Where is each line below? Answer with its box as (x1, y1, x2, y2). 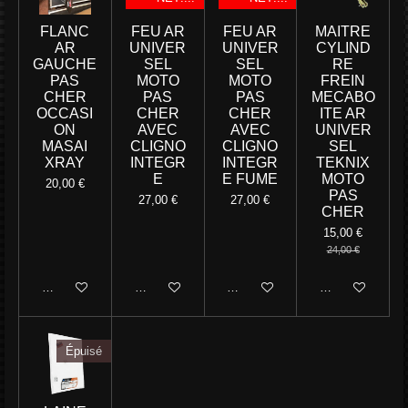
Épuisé (66, 344, 102, 359)
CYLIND (315, 40, 371, 56)
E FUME (222, 171, 279, 188)
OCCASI (36, 106, 94, 122)
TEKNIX (316, 155, 371, 171)
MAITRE (315, 24, 372, 40)
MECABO (311, 89, 375, 106)
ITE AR (320, 106, 367, 122)
